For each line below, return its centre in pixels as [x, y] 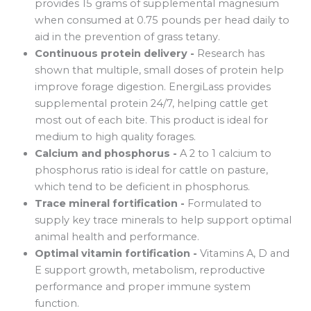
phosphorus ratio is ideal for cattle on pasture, [151, 170]
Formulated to [225, 203]
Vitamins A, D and [245, 253]
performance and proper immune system [143, 286]
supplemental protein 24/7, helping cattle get [151, 103]
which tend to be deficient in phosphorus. [142, 186]
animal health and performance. [117, 236]
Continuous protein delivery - [116, 53]
